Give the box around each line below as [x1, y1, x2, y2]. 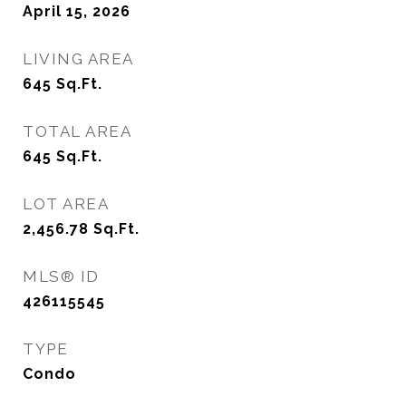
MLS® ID [23, 267, 100, 285]
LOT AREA [23, 195, 109, 213]
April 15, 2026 [23, 3, 130, 20]
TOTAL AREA [23, 122, 131, 140]
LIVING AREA [23, 50, 134, 68]
